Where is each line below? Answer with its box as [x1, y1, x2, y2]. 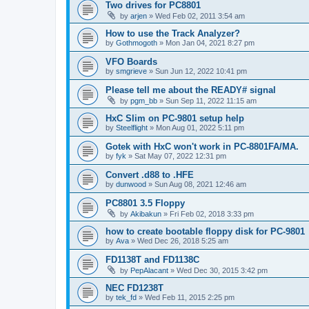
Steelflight [116, 123, 148, 132]
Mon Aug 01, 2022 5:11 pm [156, 123, 244, 132]
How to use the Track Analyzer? [106, 28, 240, 39]
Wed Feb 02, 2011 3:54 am [155, 11, 245, 20]
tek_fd [116, 292, 137, 301]
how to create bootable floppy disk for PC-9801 [106, 226, 305, 237]
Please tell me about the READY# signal [106, 84, 276, 95]
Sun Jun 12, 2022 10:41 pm [155, 66, 247, 75]
